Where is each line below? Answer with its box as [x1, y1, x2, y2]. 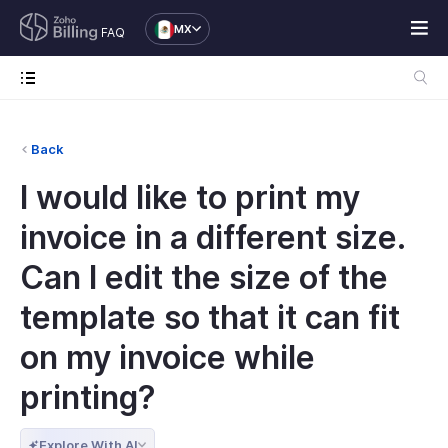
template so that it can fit [20, 298, 400, 337]
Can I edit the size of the [20, 258, 388, 297]
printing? [20, 378, 156, 417]
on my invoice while [20, 338, 315, 377]
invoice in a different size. [20, 218, 405, 257]
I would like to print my [20, 178, 360, 217]
